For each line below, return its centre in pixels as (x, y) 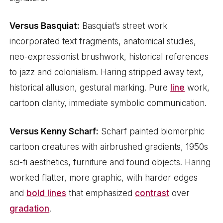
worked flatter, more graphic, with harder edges (104, 177)
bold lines (47, 193)
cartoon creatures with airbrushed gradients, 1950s (109, 147)
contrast (152, 193)
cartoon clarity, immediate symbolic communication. (108, 103)
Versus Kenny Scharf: (54, 131)
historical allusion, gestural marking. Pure (90, 88)
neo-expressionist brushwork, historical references (109, 57)
